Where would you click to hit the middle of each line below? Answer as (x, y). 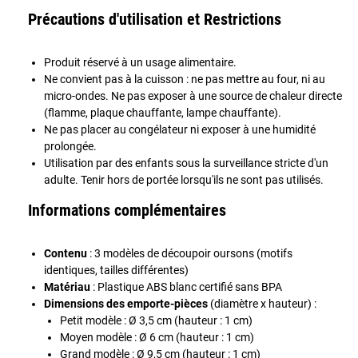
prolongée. (70, 146)
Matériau (67, 286)
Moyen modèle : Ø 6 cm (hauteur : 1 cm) (157, 337)
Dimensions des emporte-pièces (126, 303)
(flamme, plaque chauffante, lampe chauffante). (163, 112)
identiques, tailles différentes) (116, 270)
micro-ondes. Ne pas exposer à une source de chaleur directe (193, 95)
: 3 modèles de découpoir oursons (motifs (190, 253)
